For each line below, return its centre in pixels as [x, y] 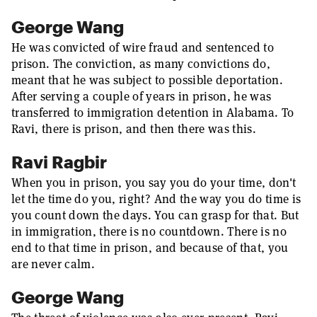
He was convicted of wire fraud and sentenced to [143, 47]
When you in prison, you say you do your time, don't [154, 183]
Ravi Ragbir [59, 162]
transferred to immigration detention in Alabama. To [153, 113]
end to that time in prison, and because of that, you [150, 248]
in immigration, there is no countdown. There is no [149, 231]
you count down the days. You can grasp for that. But [155, 215]
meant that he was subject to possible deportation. [147, 80]
